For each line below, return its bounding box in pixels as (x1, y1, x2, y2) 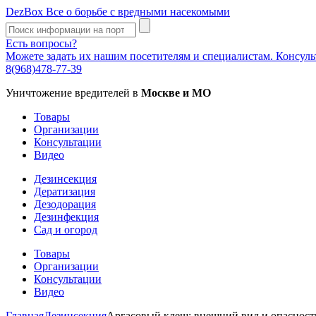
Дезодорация (34, 198, 96, 210)
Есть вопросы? (6, 37, 77, 49)
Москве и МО (141, 87, 211, 99)
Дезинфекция (34, 211, 99, 223)
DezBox (6, 6, 43, 18)
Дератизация (34, 186, 95, 197)
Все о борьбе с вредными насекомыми (43, 6, 230, 18)
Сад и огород (34, 224, 97, 236)
